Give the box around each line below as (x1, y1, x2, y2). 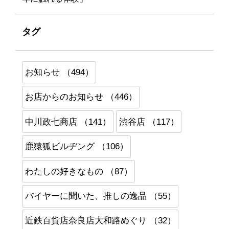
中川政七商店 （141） (25, 117, 111, 127)
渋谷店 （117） (119, 117, 179, 127)
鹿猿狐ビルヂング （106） (25, 142, 128, 152)
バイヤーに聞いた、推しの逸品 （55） (25, 191, 176, 201)
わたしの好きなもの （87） (25, 166, 132, 176)
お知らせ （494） (25, 67, 94, 77)
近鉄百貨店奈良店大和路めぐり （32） (25, 216, 176, 226)
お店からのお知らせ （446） (25, 92, 137, 102)
